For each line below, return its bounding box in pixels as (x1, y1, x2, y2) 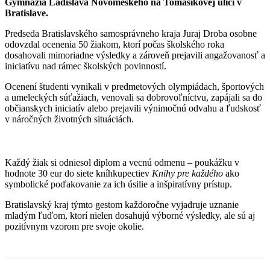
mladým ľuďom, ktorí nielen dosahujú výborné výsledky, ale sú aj (5, 210, 255, 221)
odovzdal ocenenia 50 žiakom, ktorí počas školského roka (5, 39, 224, 50)
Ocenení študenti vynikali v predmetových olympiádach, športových (5, 81, 264, 92)
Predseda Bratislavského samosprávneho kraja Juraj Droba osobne (5, 28, 257, 39)
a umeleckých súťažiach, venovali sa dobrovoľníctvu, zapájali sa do (5, 92, 262, 103)
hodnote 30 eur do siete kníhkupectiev (5, 168, 152, 179)
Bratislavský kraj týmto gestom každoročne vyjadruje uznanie (5, 199, 239, 210)
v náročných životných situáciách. (5, 114, 134, 125)
